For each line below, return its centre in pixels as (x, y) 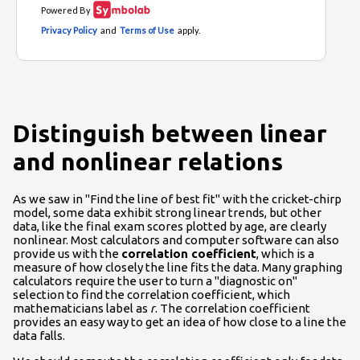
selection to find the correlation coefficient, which (151, 294)
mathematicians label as (82, 308)
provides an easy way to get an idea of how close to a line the (180, 321)
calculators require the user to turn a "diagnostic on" (155, 280)
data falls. (39, 335)
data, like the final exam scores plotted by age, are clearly (170, 226)
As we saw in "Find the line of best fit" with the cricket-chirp (177, 198)
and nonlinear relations (148, 161)
